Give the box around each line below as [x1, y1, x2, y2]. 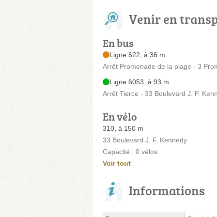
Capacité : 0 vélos [103, 147, 157, 155]
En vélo [103, 108, 137, 124]
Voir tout [103, 159, 131, 167]
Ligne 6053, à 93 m [109, 77, 169, 86]
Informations [129, 181, 205, 199]
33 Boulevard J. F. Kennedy [103, 136, 187, 144]
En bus [103, 35, 134, 50]
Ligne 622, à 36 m [109, 50, 165, 59]
